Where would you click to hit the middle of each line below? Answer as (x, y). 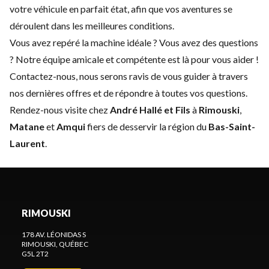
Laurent (27, 143)
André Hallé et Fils (150, 109)
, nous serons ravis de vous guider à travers (162, 76)
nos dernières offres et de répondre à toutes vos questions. (128, 92)
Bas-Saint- (232, 126)
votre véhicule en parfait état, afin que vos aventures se (121, 8)
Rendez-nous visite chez (60, 109)
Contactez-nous (43, 76)
